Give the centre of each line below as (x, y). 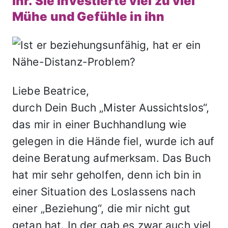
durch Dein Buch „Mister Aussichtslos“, (111, 108)
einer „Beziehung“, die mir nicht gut (102, 208)
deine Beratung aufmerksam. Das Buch (111, 158)
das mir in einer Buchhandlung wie (99, 124)
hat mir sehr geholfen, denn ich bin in (107, 175)
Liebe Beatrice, (52, 91)
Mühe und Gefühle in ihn (89, 17)
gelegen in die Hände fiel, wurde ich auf (113, 141)
